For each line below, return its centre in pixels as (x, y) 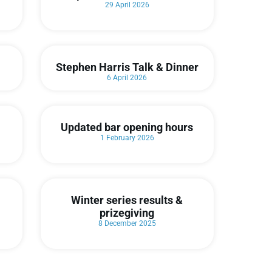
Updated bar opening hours (127, 127)
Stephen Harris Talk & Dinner (127, 67)
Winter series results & (127, 200)
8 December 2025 (127, 224)
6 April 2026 (127, 78)
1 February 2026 (127, 138)
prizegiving (127, 213)
